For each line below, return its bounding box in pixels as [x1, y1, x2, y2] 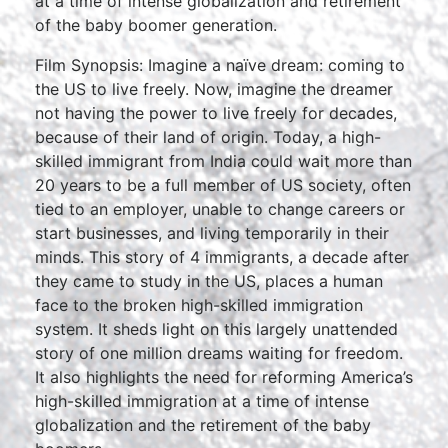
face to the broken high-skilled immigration [35, 295, 363, 316]
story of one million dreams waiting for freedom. [35, 343, 403, 364]
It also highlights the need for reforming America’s [35, 367, 413, 388]
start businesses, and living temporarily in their [35, 223, 389, 244]
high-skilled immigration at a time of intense [35, 391, 369, 412]
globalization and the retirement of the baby [35, 415, 371, 436]
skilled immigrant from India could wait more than [35, 151, 412, 172]
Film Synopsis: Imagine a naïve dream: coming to [35, 55, 405, 76]
